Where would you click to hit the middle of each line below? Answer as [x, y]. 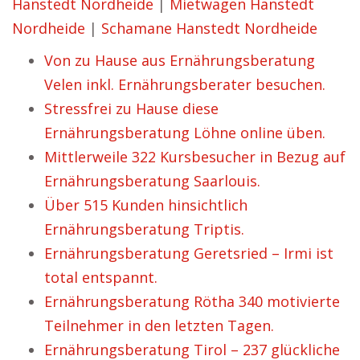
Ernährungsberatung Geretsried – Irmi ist [189, 253]
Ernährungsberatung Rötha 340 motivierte [192, 301]
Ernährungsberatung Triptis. [144, 229]
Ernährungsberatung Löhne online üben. [185, 133]
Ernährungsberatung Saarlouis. [152, 181]
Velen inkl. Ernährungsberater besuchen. [185, 84]
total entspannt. [101, 277]
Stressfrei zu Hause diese [131, 108]
